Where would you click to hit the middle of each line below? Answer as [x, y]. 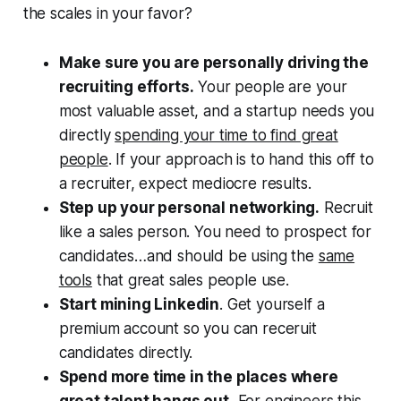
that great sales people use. [190, 280]
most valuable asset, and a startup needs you [217, 111]
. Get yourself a [272, 304]
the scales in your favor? [107, 13]
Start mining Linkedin [139, 304]
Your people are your [270, 86]
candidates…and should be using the [188, 256]
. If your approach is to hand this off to [241, 159]
